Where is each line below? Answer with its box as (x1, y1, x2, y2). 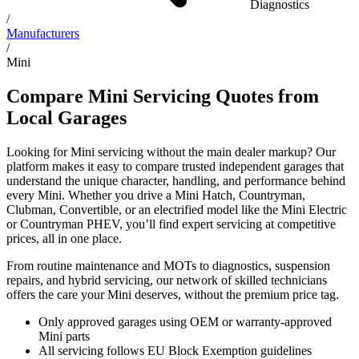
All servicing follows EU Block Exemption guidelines (38, 343, 312, 357)
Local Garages (6, 107, 127, 128)
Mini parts (38, 329, 90, 343)
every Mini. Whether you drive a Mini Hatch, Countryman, (6, 188, 305, 202)
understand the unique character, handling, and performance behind (6, 173, 345, 188)
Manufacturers (6, 26, 79, 40)
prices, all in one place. (6, 231, 122, 245)
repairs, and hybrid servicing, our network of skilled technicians (6, 272, 327, 287)
